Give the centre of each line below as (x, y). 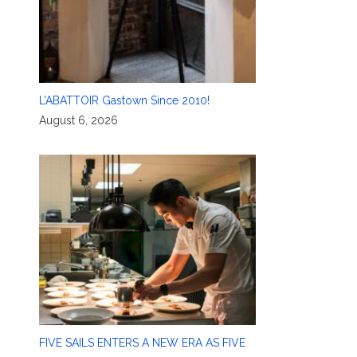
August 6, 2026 (78, 121)
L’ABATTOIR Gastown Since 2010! (124, 101)
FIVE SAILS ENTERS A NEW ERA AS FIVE (142, 343)
